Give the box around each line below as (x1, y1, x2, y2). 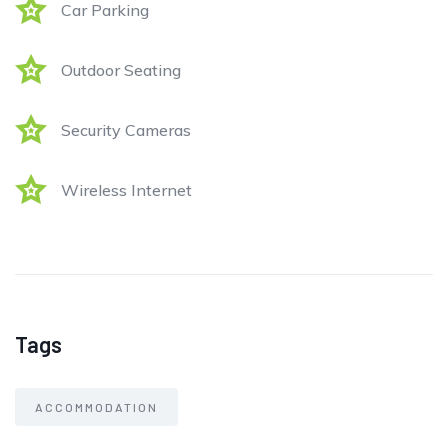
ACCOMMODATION (35, 400, 158, 415)
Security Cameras (61, 120, 191, 141)
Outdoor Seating (61, 60, 181, 81)
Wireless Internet (61, 180, 192, 201)
